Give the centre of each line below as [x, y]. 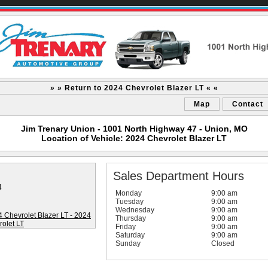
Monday [128, 193]
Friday [125, 227]
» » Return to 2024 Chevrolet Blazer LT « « [134, 88]
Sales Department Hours [178, 176]
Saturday [130, 235]
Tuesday [129, 202]
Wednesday [135, 210]
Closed [223, 243]
